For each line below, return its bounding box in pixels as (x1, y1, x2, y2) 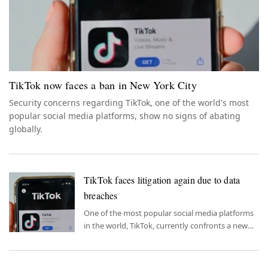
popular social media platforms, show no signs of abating (9, 110, 240, 122)
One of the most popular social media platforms (84, 208, 254, 219)
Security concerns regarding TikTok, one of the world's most (9, 97, 249, 109)
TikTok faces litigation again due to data (84, 173, 240, 187)
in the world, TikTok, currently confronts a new (84, 220, 248, 232)
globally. (9, 123, 42, 135)
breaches (84, 189, 118, 202)
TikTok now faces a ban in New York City (9, 78, 197, 93)
